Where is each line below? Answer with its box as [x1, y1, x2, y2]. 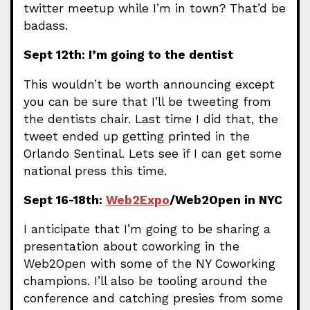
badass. [24, 19, 68, 33]
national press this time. [24, 163, 167, 178]
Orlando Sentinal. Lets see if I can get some [24, 146, 282, 161]
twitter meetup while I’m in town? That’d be [24, 1, 286, 15]
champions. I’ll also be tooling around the [24, 274, 267, 288]
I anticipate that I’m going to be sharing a [24, 222, 271, 236]
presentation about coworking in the [24, 239, 239, 253]
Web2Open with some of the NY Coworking [24, 257, 275, 271]
